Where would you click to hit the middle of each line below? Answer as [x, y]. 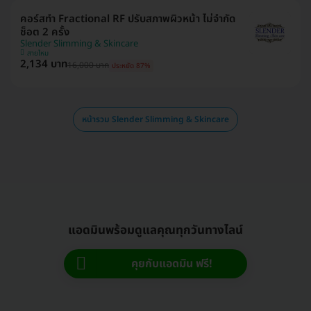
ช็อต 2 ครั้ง [45, 32]
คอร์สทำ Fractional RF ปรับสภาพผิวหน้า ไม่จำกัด [128, 19]
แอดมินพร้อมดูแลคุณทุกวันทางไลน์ [155, 230]
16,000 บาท [88, 65]
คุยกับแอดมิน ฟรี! [172, 264]
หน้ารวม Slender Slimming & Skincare [155, 119]
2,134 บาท [44, 64]
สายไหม [38, 53]
